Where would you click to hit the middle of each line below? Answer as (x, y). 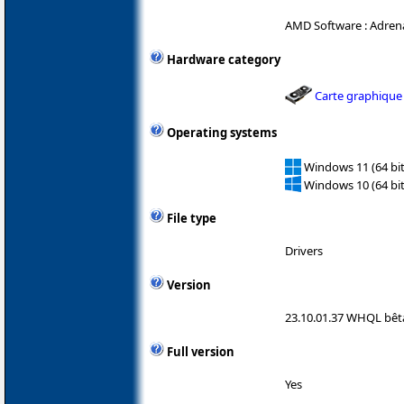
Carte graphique (358, 95)
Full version (201, 352)
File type (192, 219)
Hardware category (224, 60)
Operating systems (222, 133)
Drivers (304, 251)
